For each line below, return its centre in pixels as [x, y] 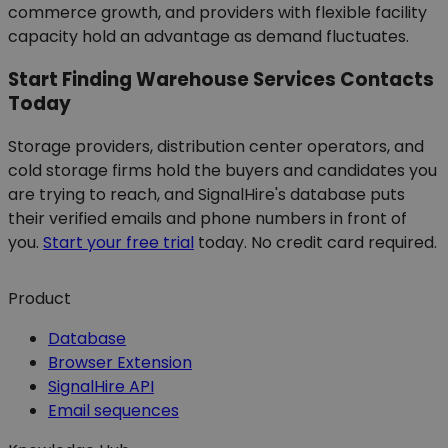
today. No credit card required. [315, 242]
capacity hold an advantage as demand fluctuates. [208, 37]
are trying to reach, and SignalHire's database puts [206, 194]
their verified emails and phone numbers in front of [207, 218]
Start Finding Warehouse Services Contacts [221, 80]
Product [39, 298]
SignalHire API [101, 386]
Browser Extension [120, 362]
